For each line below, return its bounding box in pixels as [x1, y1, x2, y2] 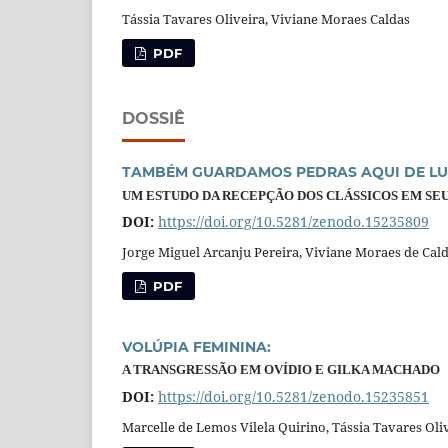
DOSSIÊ [122, 109, 185, 129]
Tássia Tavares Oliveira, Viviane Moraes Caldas [122, 10, 410, 29]
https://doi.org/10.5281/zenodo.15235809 [158, 212, 429, 232]
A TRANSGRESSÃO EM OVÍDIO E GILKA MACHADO [122, 362, 440, 378]
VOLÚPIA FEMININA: [122, 338, 271, 357]
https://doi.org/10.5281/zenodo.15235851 [158, 386, 429, 406]
